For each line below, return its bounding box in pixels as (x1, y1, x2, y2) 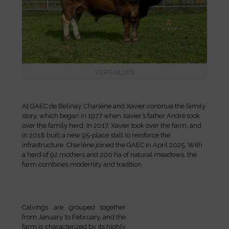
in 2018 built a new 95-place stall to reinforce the (22, 131, 170, 139)
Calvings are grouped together (22, 203, 126, 211)
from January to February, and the (22, 213, 126, 221)
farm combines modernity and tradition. (22, 160, 143, 168)
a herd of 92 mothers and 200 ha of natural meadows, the (22, 150, 197, 158)
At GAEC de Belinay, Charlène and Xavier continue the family (22, 102, 205, 110)
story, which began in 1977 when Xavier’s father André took (22, 111, 200, 120)
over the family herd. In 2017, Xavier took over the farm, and (22, 121, 201, 129)
